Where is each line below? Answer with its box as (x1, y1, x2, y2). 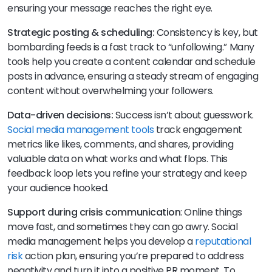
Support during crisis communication (7, 205, 181, 219)
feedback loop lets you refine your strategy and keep (7, 166, 247, 180)
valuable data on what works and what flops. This (7, 151, 228, 166)
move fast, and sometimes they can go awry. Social (7, 219, 238, 234)
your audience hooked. (7, 180, 109, 195)
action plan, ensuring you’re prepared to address (22, 248, 244, 263)
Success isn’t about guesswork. (113, 107, 254, 122)
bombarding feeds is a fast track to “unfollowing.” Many (7, 39, 254, 54)
